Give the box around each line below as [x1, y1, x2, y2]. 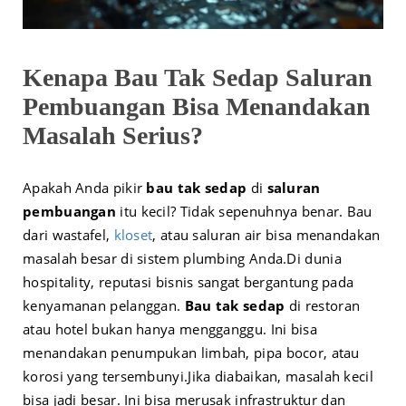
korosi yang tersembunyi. [23, 367, 188, 386]
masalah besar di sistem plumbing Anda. [23, 249, 287, 268]
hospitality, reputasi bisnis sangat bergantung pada [23, 273, 354, 292]
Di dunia [286, 249, 342, 268]
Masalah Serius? [23, 121, 203, 150]
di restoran [285, 296, 361, 315]
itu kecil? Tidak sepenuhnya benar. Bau [116, 202, 372, 221]
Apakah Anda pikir [23, 179, 147, 198]
